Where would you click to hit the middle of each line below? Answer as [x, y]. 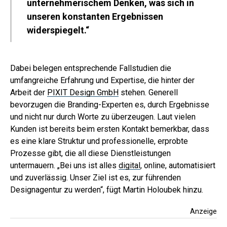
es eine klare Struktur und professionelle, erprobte [99, 141]
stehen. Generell [148, 92]
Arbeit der [29, 92]
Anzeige [203, 212]
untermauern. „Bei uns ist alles [64, 165]
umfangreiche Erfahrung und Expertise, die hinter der [102, 80]
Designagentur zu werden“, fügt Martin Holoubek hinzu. [107, 190]
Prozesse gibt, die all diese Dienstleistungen [90, 153]
